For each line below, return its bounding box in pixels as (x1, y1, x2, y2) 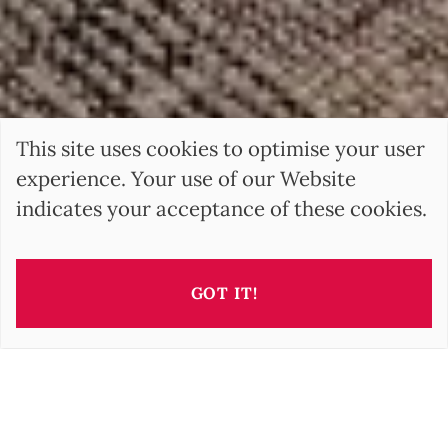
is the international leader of (103, 401, 418, 430)
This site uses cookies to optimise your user (16, 135, 425, 162)
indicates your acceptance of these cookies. (16, 195, 427, 222)
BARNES (15, 401, 103, 430)
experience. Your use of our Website (16, 165, 356, 192)
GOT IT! (190, 283, 258, 303)
